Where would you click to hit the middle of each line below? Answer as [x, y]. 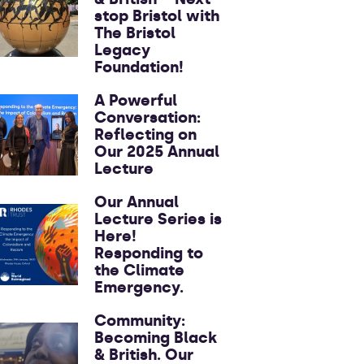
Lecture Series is [158, 219]
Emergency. [139, 287]
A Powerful [136, 100]
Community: [140, 321]
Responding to [149, 253]
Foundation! [139, 67]
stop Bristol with [157, 16]
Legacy [122, 50]
